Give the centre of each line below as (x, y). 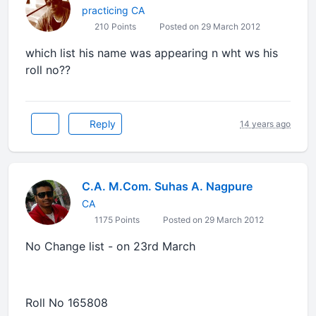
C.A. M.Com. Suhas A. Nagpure (167, 186)
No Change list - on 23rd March (110, 246)
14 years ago (265, 123)
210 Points (114, 26)
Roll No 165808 (67, 303)
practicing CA (113, 10)
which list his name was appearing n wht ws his (152, 53)
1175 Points (116, 220)
